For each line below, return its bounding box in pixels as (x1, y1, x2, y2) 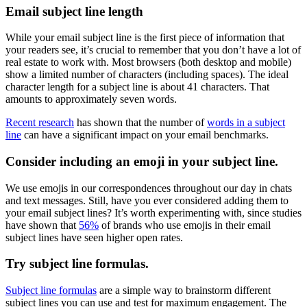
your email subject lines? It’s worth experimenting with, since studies (5, 206, 302, 219)
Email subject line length (5, 3, 143, 19)
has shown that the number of (74, 116, 207, 129)
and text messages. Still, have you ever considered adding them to (5, 194, 288, 206)
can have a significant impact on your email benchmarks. (21, 129, 269, 141)
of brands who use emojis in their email (99, 219, 271, 231)
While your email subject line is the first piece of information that (5, 32, 284, 44)
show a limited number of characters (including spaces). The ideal (5, 69, 288, 81)
